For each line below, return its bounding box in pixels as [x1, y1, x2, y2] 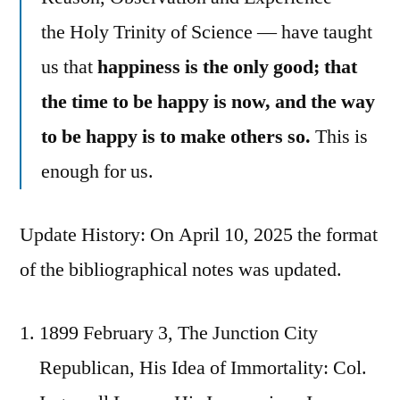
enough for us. [41, 158, 154, 184]
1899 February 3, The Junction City [39, 320, 318, 346]
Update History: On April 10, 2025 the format [20, 221, 378, 247]
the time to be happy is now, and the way [41, 88, 375, 114]
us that [41, 54, 97, 79]
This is [311, 123, 368, 149]
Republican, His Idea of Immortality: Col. [39, 354, 367, 380]
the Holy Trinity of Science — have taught [41, 19, 372, 45]
